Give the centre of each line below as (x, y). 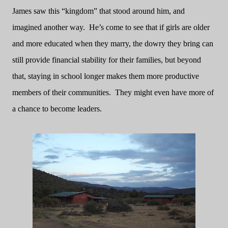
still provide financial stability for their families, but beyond (107, 60)
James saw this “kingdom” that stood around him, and (98, 11)
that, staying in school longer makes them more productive (106, 76)
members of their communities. (62, 92)
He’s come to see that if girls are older (149, 27)
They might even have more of (164, 92)
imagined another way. (49, 27)
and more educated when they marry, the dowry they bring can (113, 44)
